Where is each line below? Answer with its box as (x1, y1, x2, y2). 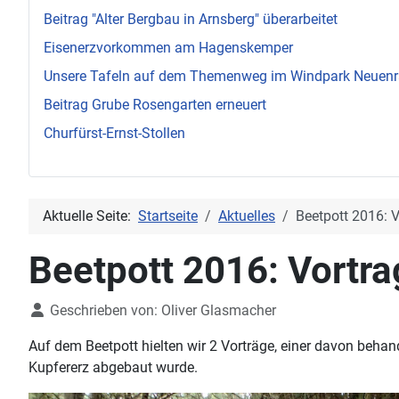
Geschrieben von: (46, 302, 161, 319)
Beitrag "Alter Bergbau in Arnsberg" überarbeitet (44, 11, 338, 28)
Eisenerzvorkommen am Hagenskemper (44, 39, 293, 56)
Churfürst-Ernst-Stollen (44, 125, 185, 142)
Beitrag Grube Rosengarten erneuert (44, 96, 266, 113)
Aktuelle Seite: (43, 208, 138, 224)
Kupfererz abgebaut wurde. (28, 359, 198, 376)
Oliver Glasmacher (161, 302, 276, 319)
